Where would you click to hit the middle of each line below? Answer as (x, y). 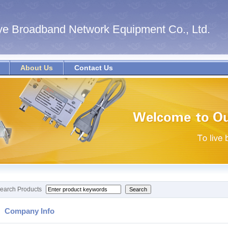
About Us (37, 68)
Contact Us (94, 68)
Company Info (30, 211)
